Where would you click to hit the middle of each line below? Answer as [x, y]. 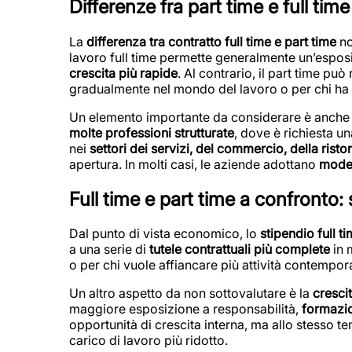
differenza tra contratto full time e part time [211, 41]
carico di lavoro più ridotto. [148, 341]
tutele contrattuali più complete [238, 249]
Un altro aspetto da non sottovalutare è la [191, 293]
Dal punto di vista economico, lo [165, 234]
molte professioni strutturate [152, 132]
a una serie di [108, 249]
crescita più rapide [123, 73]
